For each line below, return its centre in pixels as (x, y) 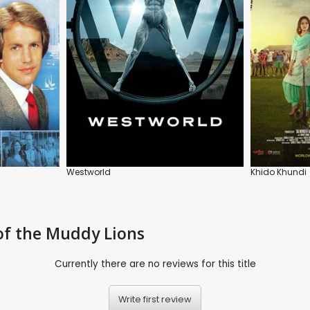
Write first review (155, 300)
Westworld (89, 172)
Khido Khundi (279, 172)
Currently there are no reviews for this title (155, 264)
